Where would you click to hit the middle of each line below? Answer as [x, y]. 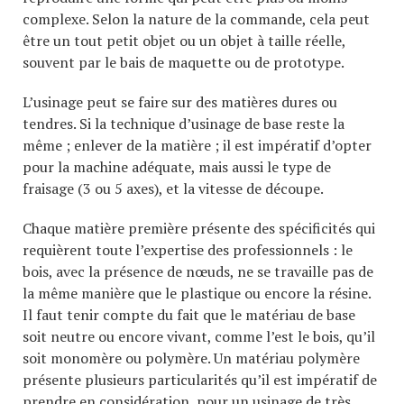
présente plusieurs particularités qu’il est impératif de [200, 379]
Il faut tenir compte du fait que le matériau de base [189, 314]
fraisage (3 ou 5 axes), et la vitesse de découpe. [173, 188]
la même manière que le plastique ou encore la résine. [197, 293]
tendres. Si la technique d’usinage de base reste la [184, 123]
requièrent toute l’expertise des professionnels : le [188, 249]
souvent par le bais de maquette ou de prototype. [184, 62]
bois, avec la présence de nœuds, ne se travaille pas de [198, 271]
